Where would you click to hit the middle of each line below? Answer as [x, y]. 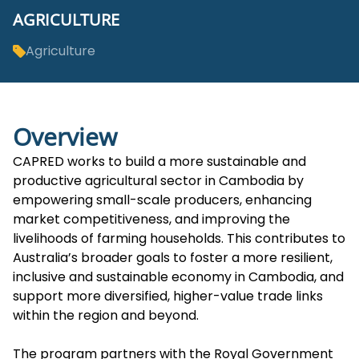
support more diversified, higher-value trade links [168, 296]
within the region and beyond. [106, 315]
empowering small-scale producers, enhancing [162, 200]
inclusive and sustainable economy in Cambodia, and [178, 276]
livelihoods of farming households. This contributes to [179, 238]
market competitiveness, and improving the [151, 219]
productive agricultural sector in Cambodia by [158, 180]
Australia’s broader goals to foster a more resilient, [173, 257]
